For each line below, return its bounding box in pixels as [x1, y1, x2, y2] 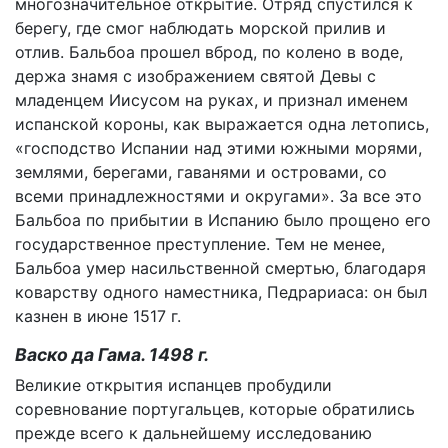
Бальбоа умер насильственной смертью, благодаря [15, 258, 426, 278]
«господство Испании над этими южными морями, [15, 138, 422, 158]
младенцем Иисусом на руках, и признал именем [15, 90, 408, 110]
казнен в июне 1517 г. [15, 306, 181, 326]
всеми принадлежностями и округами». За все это [15, 186, 422, 206]
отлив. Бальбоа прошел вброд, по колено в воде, [15, 42, 403, 62]
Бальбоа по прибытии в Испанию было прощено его [15, 210, 431, 230]
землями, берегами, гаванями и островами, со [15, 162, 387, 182]
